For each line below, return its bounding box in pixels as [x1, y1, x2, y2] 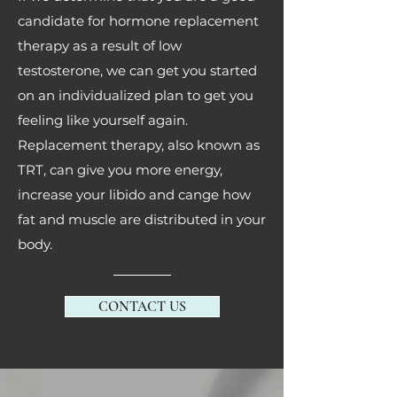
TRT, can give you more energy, [18, 161, 222, 178]
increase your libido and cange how [18, 186, 251, 203]
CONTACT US [98, 298, 186, 315]
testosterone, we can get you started [18, 62, 257, 79]
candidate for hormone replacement [18, 12, 259, 29]
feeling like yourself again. [18, 112, 188, 128]
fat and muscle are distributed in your [18, 211, 266, 228]
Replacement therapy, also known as [18, 136, 260, 153]
